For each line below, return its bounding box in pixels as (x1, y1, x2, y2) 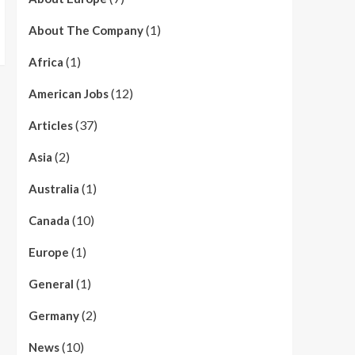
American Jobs (28, 86, 109, 101)
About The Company (28, 23, 143, 37)
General (28, 277, 74, 291)
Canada (28, 213, 70, 227)
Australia (28, 181, 79, 196)
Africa (28, 55, 63, 69)
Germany (28, 308, 79, 323)
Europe (28, 245, 69, 259)
